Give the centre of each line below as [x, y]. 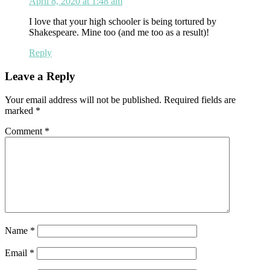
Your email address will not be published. [83, 99]
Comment [25, 131]
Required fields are [200, 99]
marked [20, 110]
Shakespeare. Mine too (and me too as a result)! [119, 33]
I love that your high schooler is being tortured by [123, 22]
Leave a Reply [40, 76]
